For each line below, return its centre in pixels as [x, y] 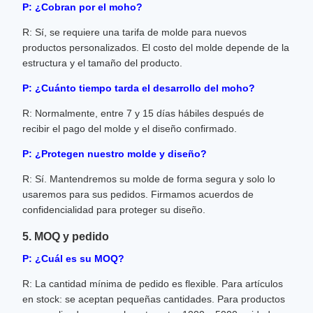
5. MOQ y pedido [66, 236]
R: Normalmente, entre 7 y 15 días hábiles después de [143, 113]
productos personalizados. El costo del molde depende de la [156, 48]
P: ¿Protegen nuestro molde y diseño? [115, 154]
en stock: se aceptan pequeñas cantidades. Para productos [154, 299]
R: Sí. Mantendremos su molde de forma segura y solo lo [149, 179]
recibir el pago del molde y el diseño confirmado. [130, 129]
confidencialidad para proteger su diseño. [114, 210]
